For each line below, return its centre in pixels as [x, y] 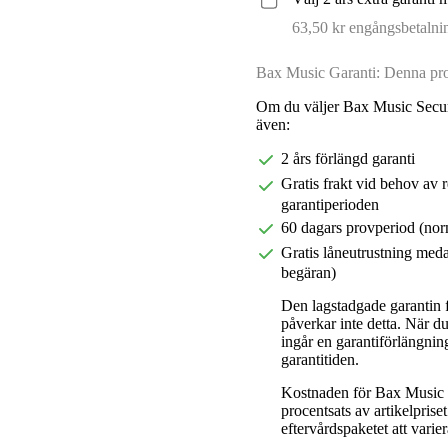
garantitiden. [319, 360]
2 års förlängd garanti [347, 158]
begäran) [308, 273]
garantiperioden [329, 204]
